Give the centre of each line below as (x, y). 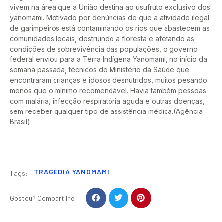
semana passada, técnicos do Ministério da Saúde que (100, 69)
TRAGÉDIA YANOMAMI (72, 172)
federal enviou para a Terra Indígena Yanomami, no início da (109, 59)
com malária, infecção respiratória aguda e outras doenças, (107, 101)
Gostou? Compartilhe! (43, 198)
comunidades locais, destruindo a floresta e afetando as (102, 38)
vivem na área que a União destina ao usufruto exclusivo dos (110, 7)
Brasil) (20, 121)
